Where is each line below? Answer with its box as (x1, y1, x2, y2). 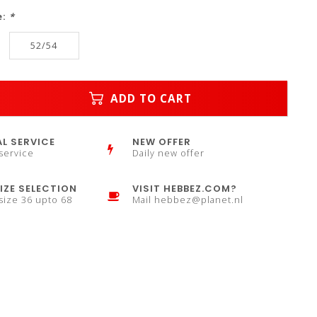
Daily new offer (132, 147, 205, 159)
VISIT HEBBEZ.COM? (132, 182, 238, 195)
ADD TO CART (106, 91, 192, 106)
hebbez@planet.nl (154, 194, 244, 206)
